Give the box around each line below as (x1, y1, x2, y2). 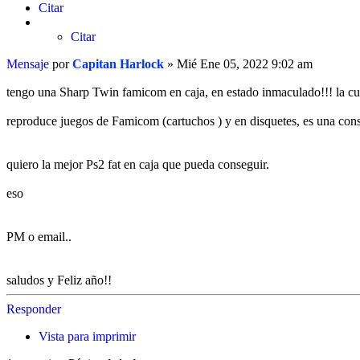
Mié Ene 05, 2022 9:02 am (177, 57, 313, 72)
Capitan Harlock (72, 57, 164, 72)
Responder (6, 302, 61, 317)
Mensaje (6, 57, 49, 72)
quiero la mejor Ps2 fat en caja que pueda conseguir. (6, 157, 269, 172)
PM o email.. (6, 230, 72, 244)
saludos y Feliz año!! (6, 273, 112, 288)
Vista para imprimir (39, 329, 136, 344)
